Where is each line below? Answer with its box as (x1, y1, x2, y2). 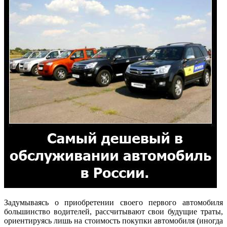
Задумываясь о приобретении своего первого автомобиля (4, 198, 223, 207)
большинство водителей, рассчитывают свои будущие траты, (4, 207, 223, 216)
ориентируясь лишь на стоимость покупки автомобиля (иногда (4, 216, 223, 225)
